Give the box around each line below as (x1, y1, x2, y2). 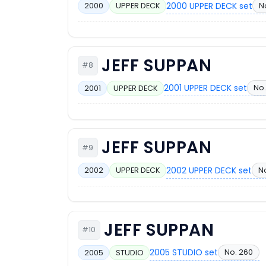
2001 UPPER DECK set (164, 82, 248, 94)
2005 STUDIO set (150, 246, 218, 259)
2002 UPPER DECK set (166, 164, 252, 176)
